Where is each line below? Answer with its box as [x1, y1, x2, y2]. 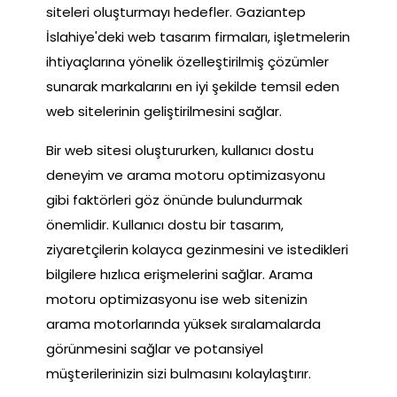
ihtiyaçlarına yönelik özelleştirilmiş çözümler [46, 51, 329, 71]
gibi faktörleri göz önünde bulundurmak [46, 190, 302, 209]
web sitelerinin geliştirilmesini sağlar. [46, 101, 282, 121]
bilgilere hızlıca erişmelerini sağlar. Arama [46, 264, 313, 284]
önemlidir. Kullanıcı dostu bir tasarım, [46, 214, 284, 234]
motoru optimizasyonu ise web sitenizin [46, 289, 307, 308]
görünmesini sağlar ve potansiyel [46, 339, 263, 358]
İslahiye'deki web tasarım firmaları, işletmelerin [46, 27, 350, 46]
